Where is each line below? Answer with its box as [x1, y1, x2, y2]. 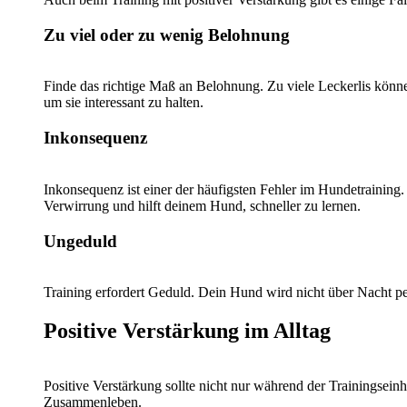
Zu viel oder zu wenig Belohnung [44, 25, 290, 45]
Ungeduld [44, 231, 117, 251]
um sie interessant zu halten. [44, 94, 203, 111]
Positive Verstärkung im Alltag [44, 319, 331, 343]
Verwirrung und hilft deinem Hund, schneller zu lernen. [44, 197, 361, 213]
